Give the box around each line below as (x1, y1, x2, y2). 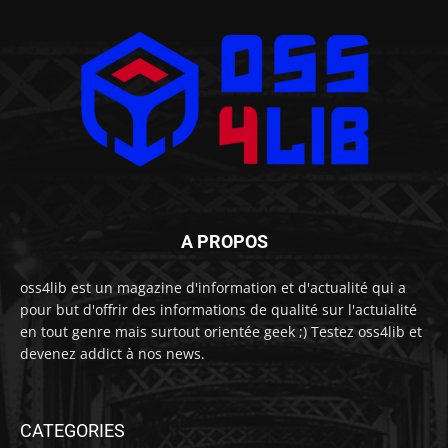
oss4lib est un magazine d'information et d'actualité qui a (20, 277, 406, 297)
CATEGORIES (20, 419, 125, 441)
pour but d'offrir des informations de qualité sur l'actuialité (20, 299, 417, 319)
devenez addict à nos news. (20, 343, 205, 363)
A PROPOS (180, 230, 268, 252)
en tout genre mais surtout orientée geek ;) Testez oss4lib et (20, 321, 422, 341)
